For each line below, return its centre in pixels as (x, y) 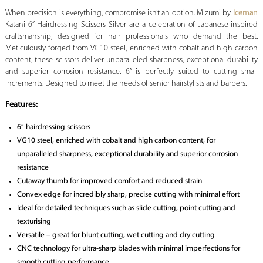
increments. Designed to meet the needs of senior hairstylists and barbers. (126, 84)
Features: (21, 105)
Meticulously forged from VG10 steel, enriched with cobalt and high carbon (131, 49)
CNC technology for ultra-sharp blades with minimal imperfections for (128, 249)
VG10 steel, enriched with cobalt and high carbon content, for (116, 141)
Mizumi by (215, 14)
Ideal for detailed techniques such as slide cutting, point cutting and (126, 208)
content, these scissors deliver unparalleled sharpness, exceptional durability (131, 60)
